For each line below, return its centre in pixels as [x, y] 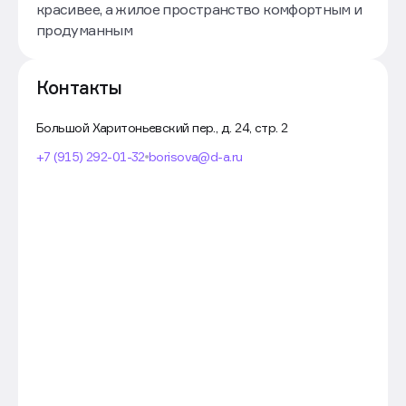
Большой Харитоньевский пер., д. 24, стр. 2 [162, 127]
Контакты [79, 88]
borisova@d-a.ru [195, 156]
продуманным [84, 30]
